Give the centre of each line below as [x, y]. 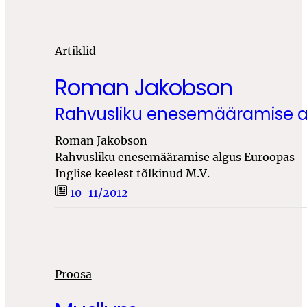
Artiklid [75, 51]
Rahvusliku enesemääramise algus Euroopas [174, 157]
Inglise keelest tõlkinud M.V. [132, 174]
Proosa [73, 274]
